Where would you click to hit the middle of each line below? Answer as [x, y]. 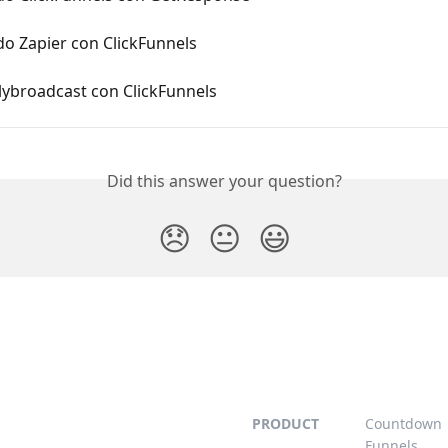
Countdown [403, 423]
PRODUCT [285, 423]
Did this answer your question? [224, 180]
